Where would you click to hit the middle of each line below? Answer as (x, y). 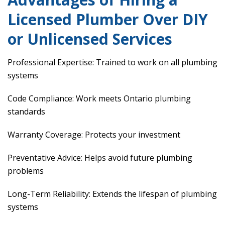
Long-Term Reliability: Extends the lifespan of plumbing (112, 194)
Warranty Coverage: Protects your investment (94, 135)
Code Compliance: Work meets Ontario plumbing (99, 99)
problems (26, 171)
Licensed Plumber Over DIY (108, 20)
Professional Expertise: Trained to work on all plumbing (113, 63)
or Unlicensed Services (90, 39)
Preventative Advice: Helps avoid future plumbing (100, 158)
